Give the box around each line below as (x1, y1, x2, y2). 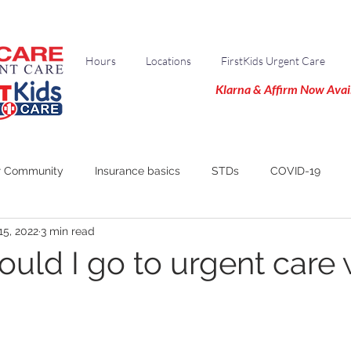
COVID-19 (270, 164, 320, 177)
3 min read (41, 224, 95, 237)
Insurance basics (95, 164, 180, 177)
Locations (146, 54, 191, 67)
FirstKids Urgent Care (221, 54, 325, 67)
